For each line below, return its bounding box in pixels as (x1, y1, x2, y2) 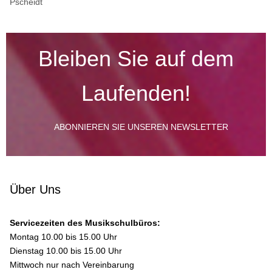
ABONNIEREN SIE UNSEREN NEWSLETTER (54, 121, 229, 132)
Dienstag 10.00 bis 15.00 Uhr (10, 246, 123, 256)
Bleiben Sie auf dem (38, 46, 234, 71)
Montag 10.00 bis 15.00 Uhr (10, 232, 118, 242)
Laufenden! (81, 80, 191, 106)
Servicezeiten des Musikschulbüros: (10, 218, 161, 228)
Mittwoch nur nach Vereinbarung (10, 260, 135, 270)
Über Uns (10, 183, 61, 197)
